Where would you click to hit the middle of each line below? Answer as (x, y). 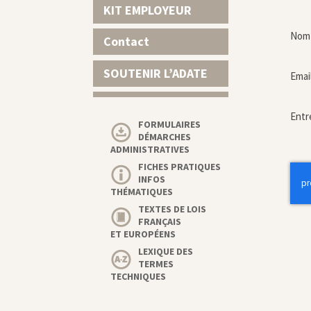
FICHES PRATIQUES (180, 167)
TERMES (156, 264)
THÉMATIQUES (142, 192)
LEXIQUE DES (166, 251)
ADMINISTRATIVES (150, 149)
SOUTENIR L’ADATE (156, 73)
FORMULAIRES (170, 124)
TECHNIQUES (138, 276)
